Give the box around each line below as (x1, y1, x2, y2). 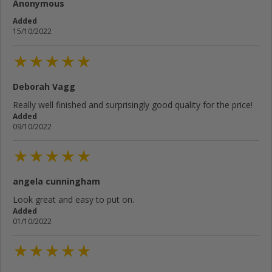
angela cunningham (13, 175, 100, 187)
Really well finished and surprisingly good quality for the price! (13, 98, 253, 110)
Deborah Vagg (13, 80, 75, 92)
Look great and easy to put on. (13, 193, 134, 205)
